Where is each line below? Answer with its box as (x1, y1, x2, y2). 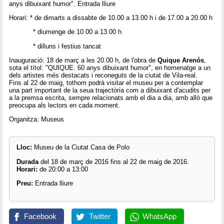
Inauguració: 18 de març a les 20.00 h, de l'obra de (9, 56, 158, 64)
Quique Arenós (157, 56, 204, 64)
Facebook (24, 212, 57, 220)
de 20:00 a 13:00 (39, 165, 88, 173)
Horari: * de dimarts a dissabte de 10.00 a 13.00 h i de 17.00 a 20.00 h (9, 13, 213, 21)
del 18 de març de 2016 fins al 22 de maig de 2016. (40, 157, 189, 165)
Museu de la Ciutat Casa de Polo (31, 143, 129, 151)
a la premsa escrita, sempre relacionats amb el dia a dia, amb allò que (9, 93, 213, 101)
